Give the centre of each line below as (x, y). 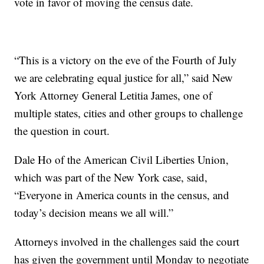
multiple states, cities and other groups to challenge (129, 113)
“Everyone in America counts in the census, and (122, 195)
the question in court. (62, 131)
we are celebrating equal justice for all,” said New (124, 77)
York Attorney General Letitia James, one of (113, 95)
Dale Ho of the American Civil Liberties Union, (122, 159)
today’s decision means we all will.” (94, 212)
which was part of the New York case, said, (111, 177)
